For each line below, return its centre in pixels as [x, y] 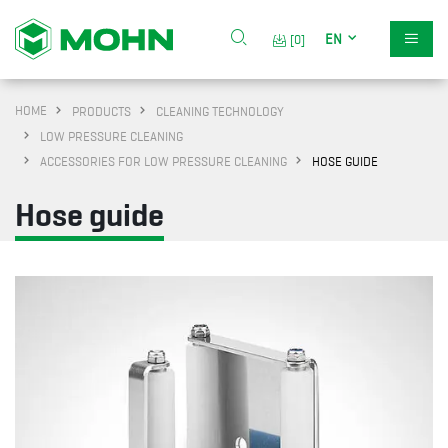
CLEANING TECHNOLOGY [220, 111]
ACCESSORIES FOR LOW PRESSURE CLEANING [163, 161]
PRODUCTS [101, 111]
